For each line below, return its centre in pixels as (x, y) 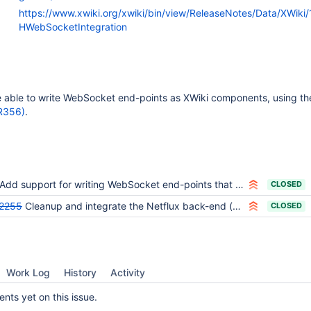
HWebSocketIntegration (73, 27)
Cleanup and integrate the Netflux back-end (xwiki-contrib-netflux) (129, 206)
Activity (128, 272)
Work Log (28, 272)
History (80, 272)
